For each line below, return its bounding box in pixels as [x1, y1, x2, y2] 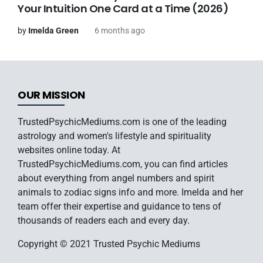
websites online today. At [18, 144, 120, 156]
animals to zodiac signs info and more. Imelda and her [18, 186, 243, 198]
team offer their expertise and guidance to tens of [18, 200, 221, 212]
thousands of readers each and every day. [18, 214, 190, 226]
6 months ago [95, 25, 145, 35]
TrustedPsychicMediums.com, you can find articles [18, 158, 228, 170]
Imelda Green [28, 25, 79, 35]
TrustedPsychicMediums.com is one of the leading [18, 116, 227, 127]
